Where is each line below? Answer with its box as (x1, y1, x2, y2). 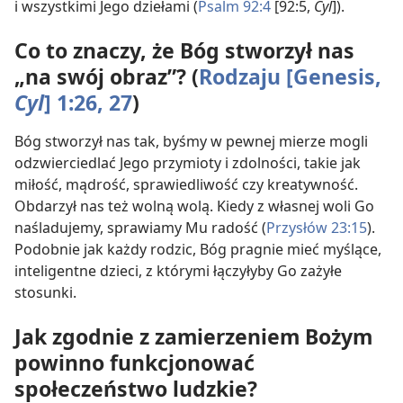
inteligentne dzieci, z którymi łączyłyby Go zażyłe (14, 261, 342, 282)
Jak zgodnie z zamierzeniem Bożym (14, 322, 372, 352)
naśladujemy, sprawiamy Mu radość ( (14, 218, 266, 238)
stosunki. (14, 282, 76, 303)
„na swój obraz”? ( (14, 62, 199, 92)
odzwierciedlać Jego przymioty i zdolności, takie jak (14, 153, 361, 174)
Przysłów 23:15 (266, 218, 367, 238)
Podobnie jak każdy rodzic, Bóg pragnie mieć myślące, (14, 239, 381, 260)
